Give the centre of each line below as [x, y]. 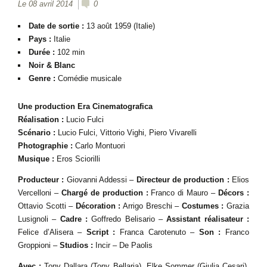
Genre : [43, 78]
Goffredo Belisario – [127, 219]
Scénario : [37, 133]
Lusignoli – [39, 219]
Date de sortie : [58, 26]
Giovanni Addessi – [100, 180]
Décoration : [98, 206]
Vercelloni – [40, 193]
